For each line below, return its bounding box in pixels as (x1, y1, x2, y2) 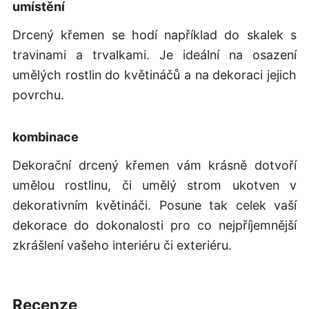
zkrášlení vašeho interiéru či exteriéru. (12, 238, 232, 252)
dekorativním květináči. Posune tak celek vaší (12, 198, 297, 212)
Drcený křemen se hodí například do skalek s (12, 28, 297, 42)
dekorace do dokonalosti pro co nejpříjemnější (12, 218, 297, 232)
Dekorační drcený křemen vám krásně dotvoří (12, 158, 297, 172)
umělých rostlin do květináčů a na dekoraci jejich (12, 68, 297, 82)
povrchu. (12, 88, 64, 102)
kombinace (12, 130, 79, 144)
